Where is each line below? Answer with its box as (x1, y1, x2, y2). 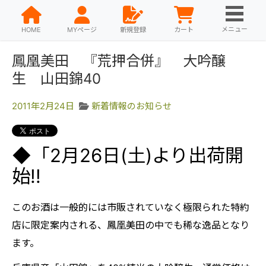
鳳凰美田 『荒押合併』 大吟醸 (12, 52, 240, 69)
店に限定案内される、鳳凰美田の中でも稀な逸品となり (12, 219, 249, 231)
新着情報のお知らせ (91, 100, 172, 112)
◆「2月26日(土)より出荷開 (12, 144, 243, 167)
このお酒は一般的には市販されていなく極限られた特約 (12, 201, 249, 213)
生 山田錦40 (12, 70, 115, 87)
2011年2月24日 (12, 100, 74, 112)
